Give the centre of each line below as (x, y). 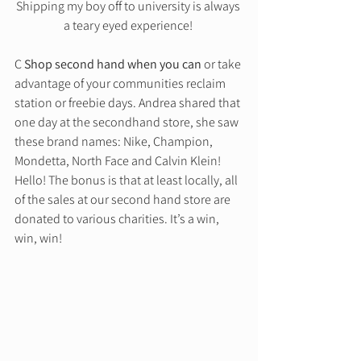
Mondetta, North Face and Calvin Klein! (119, 161)
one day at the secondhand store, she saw (128, 122)
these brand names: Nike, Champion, (115, 142)
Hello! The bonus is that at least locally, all (127, 180)
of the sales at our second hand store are (124, 200)
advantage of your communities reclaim (121, 84)
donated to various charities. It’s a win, (118, 219)
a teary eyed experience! (129, 26)
